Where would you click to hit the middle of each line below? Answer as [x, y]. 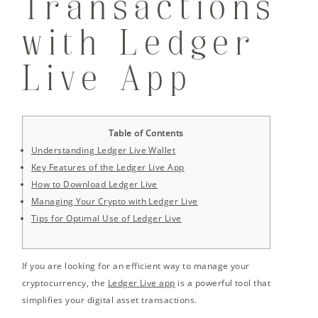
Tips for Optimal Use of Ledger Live [106, 219]
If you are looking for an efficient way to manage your [136, 266]
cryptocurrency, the [65, 283]
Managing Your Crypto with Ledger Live [115, 202]
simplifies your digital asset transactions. [110, 300]
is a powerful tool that [223, 283]
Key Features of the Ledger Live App [108, 168]
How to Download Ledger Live [94, 185]
